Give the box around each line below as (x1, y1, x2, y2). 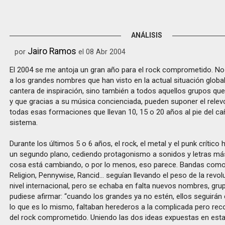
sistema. (10, 118, 38, 127)
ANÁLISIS (131, 31, 162, 39)
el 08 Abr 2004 (76, 48, 126, 56)
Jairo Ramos (28, 46, 77, 56)
